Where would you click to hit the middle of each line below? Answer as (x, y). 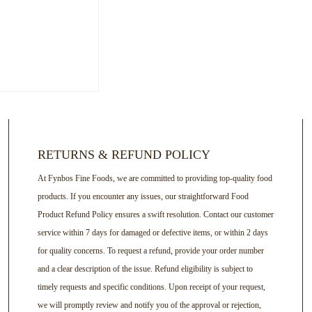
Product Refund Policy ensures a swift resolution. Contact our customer (155, 215)
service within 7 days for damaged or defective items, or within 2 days (153, 233)
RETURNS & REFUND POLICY (124, 155)
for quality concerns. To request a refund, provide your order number (150, 251)
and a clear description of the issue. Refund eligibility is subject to (145, 269)
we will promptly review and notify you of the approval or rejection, (149, 305)
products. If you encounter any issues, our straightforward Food (143, 197)
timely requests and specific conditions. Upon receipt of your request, (151, 287)
